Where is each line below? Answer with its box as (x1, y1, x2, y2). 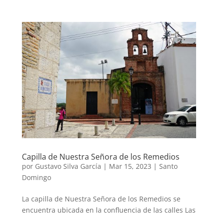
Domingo (21, 173, 51, 182)
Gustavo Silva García (35, 162, 101, 171)
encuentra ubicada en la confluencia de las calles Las (21, 205, 196, 215)
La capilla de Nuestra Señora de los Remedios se (21, 194, 181, 204)
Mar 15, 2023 (109, 162, 151, 171)
